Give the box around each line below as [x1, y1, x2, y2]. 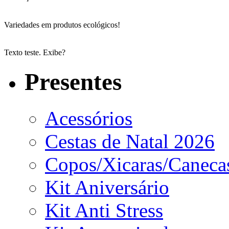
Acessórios [45, 107, 132, 129]
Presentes [25, 68, 122, 96]
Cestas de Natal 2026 [45, 130, 215, 152]
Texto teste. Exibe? [4, 48, 65, 57]
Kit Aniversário [45, 176, 169, 198]
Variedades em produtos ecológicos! [4, 20, 120, 29]
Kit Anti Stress [45, 199, 163, 221]
